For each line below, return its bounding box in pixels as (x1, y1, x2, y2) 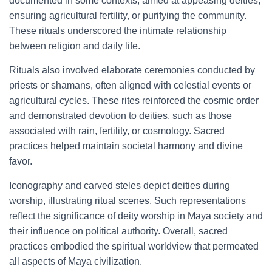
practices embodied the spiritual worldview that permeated (9, 241, 259, 251)
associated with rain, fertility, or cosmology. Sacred (9, 126, 225, 136)
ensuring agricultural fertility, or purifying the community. (9, 10, 246, 21)
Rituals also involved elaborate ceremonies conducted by (9, 65, 255, 75)
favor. (9, 156, 32, 166)
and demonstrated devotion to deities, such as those (9, 110, 232, 121)
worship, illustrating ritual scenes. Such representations (9, 195, 246, 206)
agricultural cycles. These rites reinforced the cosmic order (9, 95, 259, 106)
